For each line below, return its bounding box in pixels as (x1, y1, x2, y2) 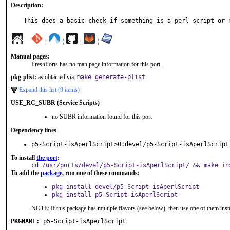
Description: (11, 2, 43, 9)
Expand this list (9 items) (19, 86, 80, 93)
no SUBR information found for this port (52, 113, 152, 120)
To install (11, 154, 36, 161)
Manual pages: (11, 53, 50, 60)
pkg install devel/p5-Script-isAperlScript (52, 183, 199, 190)
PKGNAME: (11, 218, 40, 225)
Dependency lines (11, 127, 56, 134)
